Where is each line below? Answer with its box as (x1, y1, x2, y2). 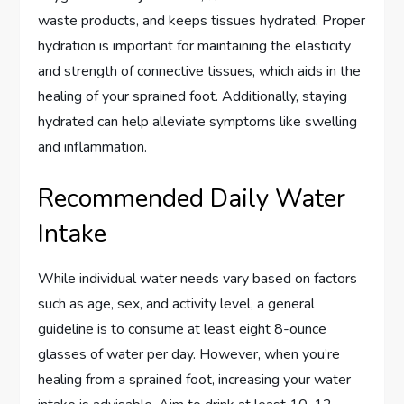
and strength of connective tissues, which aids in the (38, 60, 362, 81)
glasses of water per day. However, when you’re (38, 344, 341, 364)
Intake (38, 216, 107, 251)
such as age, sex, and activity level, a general (38, 293, 316, 314)
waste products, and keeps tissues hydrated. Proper (38, 10, 366, 31)
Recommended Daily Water (38, 180, 346, 216)
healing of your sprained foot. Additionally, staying (38, 86, 348, 106)
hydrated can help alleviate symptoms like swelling (38, 111, 358, 132)
